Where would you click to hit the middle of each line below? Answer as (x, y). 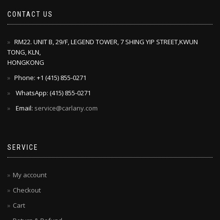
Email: (24, 108)
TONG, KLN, (24, 52)
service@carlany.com (66, 108)
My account (30, 175)
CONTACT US (30, 14)
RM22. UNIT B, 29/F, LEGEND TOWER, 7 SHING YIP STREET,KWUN (105, 42)
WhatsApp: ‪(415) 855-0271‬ (52, 93)
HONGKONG (26, 63)
